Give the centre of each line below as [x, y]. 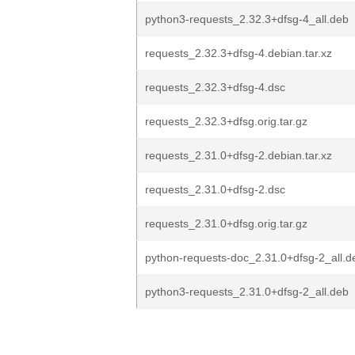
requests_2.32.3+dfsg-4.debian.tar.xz [239, 53]
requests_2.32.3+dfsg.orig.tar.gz [226, 121]
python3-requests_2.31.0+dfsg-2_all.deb [247, 292]
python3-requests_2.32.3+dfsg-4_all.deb [247, 19]
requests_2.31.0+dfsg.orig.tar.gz [226, 223]
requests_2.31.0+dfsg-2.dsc [215, 189]
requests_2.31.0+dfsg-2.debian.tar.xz [239, 155]
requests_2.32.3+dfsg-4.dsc [215, 87]
